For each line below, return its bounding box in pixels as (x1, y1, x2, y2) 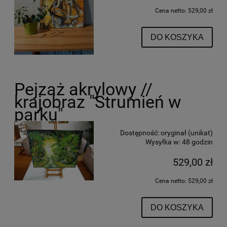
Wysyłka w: (145, 137, 180, 146)
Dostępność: (120, 128, 159, 137)
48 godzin (182, 137, 213, 146)
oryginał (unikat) (161, 128, 213, 137)
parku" (14, 104, 63, 125)
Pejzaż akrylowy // (14, 79, 153, 99)
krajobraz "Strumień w (14, 92, 181, 112)
